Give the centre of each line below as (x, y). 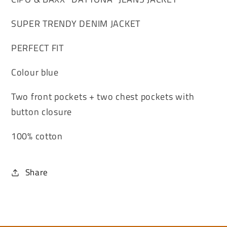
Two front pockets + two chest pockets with (103, 97)
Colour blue (35, 72)
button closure (42, 112)
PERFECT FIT (37, 48)
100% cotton (37, 136)
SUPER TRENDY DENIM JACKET (76, 24)
